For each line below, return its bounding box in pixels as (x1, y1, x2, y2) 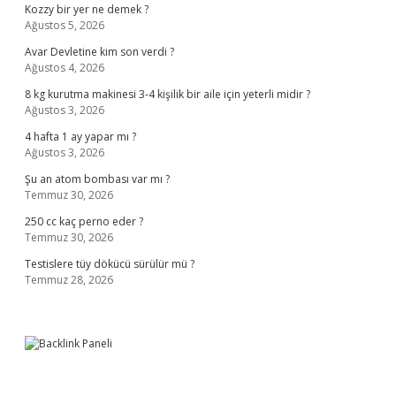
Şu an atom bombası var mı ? (25, 171, 170, 187)
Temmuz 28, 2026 (25, 272, 113, 287)
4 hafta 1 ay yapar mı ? (25, 129, 136, 144)
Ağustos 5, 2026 (25, 18, 104, 33)
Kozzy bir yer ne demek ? (25, 2, 148, 17)
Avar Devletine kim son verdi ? (25, 44, 174, 59)
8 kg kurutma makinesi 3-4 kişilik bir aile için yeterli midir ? (25, 87, 310, 102)
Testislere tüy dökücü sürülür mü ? (25, 256, 194, 271)
